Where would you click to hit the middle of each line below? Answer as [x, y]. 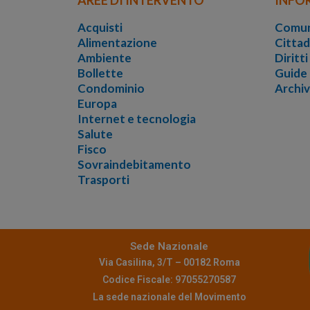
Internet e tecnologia [137, 118]
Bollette [100, 73]
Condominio [111, 88]
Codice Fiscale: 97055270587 [169, 279]
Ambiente [104, 57]
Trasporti [103, 179]
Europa [97, 103]
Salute [95, 134]
